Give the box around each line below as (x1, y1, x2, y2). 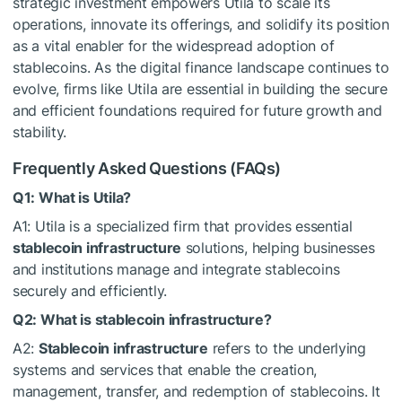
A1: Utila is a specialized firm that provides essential (13, 217, 353, 236)
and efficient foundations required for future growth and (13, 101, 382, 120)
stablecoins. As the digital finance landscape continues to (13, 58, 389, 77)
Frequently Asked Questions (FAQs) (13, 159, 282, 179)
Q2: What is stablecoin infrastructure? (13, 310, 272, 329)
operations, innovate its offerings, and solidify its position (13, 15, 389, 34)
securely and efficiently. (13, 282, 168, 301)
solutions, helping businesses (181, 239, 375, 258)
